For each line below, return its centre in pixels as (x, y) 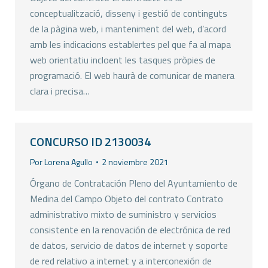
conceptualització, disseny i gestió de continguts (129, 13)
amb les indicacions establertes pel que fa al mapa (130, 44)
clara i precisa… (60, 91)
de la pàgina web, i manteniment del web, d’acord (128, 29)
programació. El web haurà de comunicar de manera (132, 75)
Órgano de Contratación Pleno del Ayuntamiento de (134, 183)
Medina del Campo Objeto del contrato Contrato (127, 199)
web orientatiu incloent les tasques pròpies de (123, 60)
